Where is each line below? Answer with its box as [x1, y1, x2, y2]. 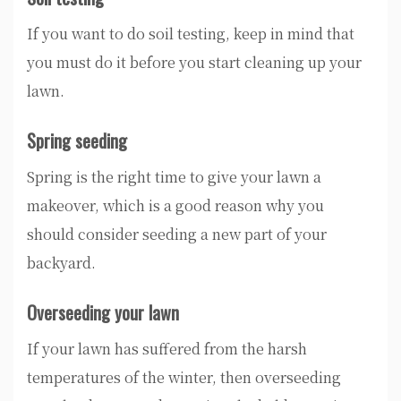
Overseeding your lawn [27, 298, 179, 326]
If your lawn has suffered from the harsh [27, 337, 307, 359]
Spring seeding [27, 126, 127, 154]
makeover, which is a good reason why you [27, 194, 324, 216]
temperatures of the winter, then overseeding [27, 366, 341, 388]
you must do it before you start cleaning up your [27, 51, 362, 73]
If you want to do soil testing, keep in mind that [27, 22, 354, 44]
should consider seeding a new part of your [27, 223, 327, 244]
